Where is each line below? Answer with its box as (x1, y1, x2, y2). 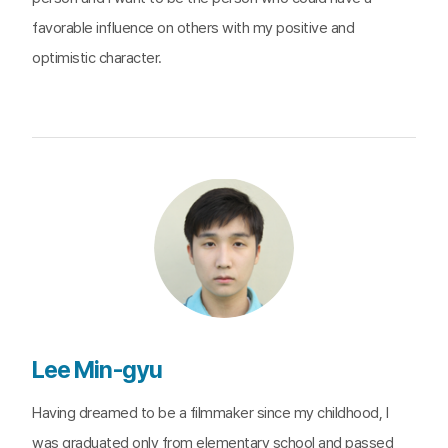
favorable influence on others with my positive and (32, 19, 354, 37)
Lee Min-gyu (32, 355, 162, 384)
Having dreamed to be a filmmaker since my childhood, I (32, 404, 388, 422)
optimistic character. (32, 49, 162, 67)
